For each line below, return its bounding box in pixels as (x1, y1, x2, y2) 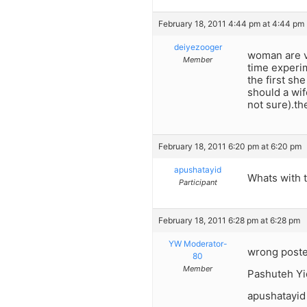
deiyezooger (173, 41, 222, 52)
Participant (178, 177, 217, 188)
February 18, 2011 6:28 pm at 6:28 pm (158, 214, 300, 225)
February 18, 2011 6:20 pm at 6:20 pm (158, 141, 302, 152)
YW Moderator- (168, 238, 228, 249)
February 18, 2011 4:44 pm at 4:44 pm (158, 18, 304, 29)
